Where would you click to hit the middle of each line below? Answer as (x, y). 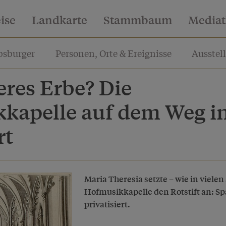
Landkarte (60, 20)
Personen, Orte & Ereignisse (113, 53)
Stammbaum (138, 20)
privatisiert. (107, 204)
